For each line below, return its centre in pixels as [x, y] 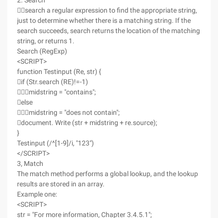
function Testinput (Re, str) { [59, 72]
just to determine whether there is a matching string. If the [104, 20]
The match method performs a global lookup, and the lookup [108, 174]
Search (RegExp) [42, 51]
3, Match [30, 163]
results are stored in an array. [61, 184]
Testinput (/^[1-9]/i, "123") [55, 143]
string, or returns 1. [46, 41]
